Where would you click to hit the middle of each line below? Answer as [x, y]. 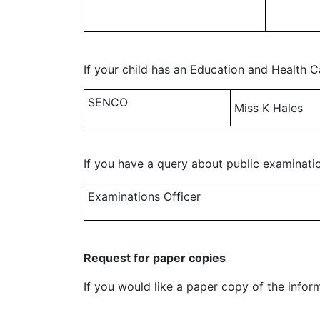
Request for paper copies [155, 258]
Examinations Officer [144, 196]
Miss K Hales [269, 108]
